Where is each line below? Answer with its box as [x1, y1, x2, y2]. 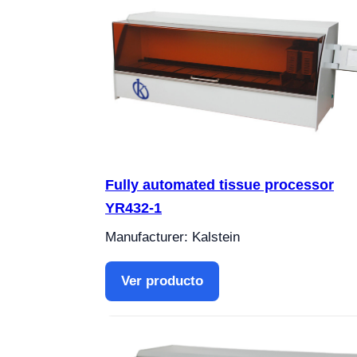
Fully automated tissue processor [105, 177, 334, 194]
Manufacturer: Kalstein [105, 229, 240, 245]
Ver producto [121, 273, 203, 289]
